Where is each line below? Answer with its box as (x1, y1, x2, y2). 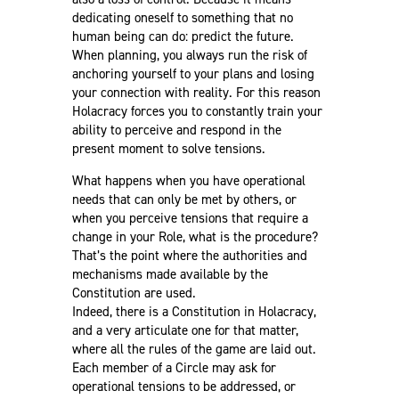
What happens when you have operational (71, 171, 305, 190)
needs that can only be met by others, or (71, 190, 297, 208)
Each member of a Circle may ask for (71, 358, 276, 377)
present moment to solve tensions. (71, 139, 265, 158)
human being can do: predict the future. (71, 27, 294, 45)
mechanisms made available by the (71, 265, 268, 283)
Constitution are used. (71, 283, 196, 302)
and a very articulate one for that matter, (71, 321, 298, 339)
